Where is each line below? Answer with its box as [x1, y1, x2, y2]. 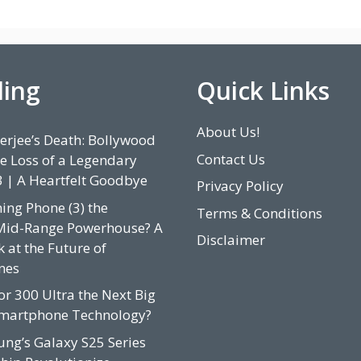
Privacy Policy [197, 176, 284, 196]
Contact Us [197, 149, 265, 168]
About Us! [197, 122, 259, 142]
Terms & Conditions [197, 203, 322, 222]
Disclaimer [197, 230, 265, 250]
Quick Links [197, 74, 330, 108]
